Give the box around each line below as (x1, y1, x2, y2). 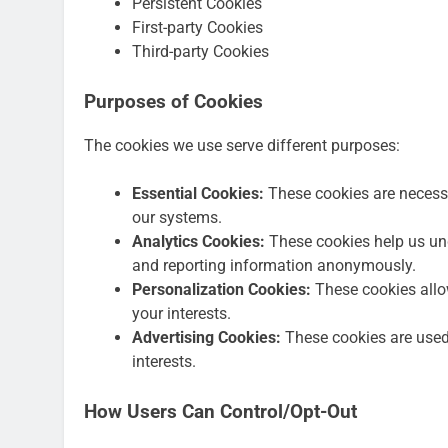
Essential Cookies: (132, 184, 264, 204)
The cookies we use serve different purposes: (84, 136, 400, 156)
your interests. (132, 304, 231, 324)
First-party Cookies (132, 17, 263, 37)
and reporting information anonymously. (132, 256, 416, 276)
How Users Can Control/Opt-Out (84, 401, 357, 424)
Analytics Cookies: (132, 232, 265, 252)
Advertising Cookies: (132, 328, 281, 348)
